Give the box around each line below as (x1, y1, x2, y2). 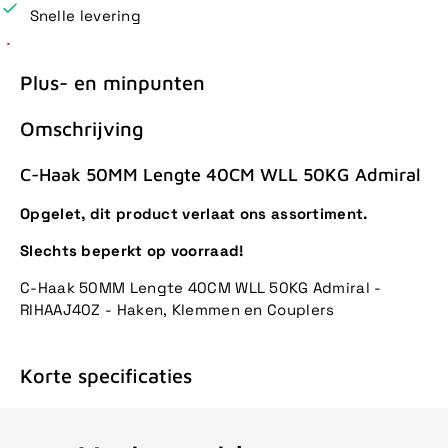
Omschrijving (20, 117, 144, 141)
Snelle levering (29, 5, 141, 25)
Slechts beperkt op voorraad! (20, 240, 244, 260)
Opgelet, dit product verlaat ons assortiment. (20, 203, 368, 223)
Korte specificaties (20, 364, 192, 388)
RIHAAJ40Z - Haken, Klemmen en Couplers (20, 299, 339, 319)
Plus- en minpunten (20, 70, 205, 94)
